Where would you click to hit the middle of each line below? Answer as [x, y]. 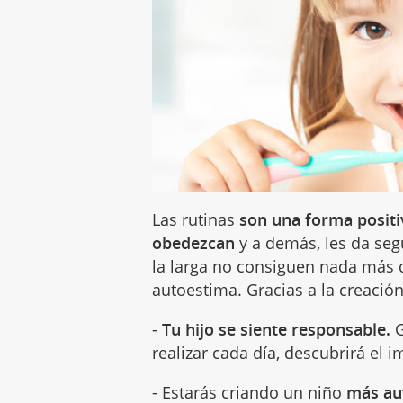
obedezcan [194, 242]
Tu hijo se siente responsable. [277, 329]
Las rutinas [194, 219]
